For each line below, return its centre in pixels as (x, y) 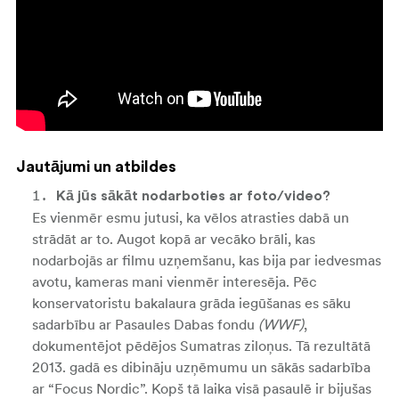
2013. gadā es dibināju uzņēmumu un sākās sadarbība (201, 366)
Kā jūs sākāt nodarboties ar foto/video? (193, 195)
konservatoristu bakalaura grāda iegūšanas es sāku (191, 302)
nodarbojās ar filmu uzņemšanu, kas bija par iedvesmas (207, 260)
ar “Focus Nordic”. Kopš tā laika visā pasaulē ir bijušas (202, 388)
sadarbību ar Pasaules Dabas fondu (145, 324)
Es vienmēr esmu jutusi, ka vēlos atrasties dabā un (191, 217)
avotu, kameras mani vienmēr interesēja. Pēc (175, 281)
